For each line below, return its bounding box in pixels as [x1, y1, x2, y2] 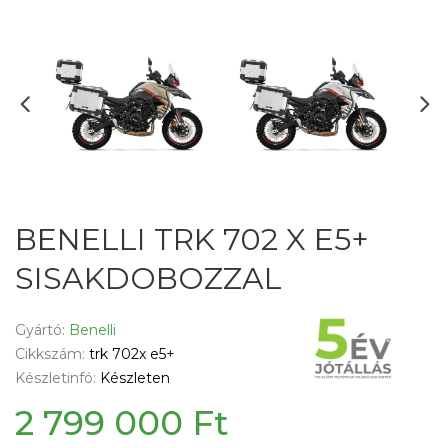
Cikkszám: [15, 345, 89, 364]
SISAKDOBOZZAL [15, 260, 282, 298]
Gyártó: [15, 321, 69, 340]
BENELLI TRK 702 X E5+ [15, 221, 369, 259]
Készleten [100, 369, 170, 388]
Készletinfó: [15, 369, 100, 388]
